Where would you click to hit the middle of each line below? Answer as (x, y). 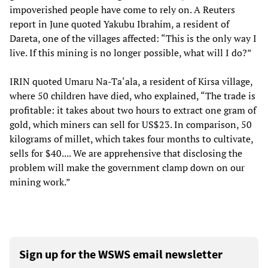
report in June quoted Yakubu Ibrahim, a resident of (119, 24)
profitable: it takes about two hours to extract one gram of (133, 110)
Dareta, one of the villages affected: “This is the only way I (133, 39)
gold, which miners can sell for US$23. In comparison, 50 (131, 125)
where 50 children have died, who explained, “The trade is (133, 96)
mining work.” (40, 182)
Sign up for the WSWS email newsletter (121, 254)
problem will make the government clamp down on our (127, 168)
